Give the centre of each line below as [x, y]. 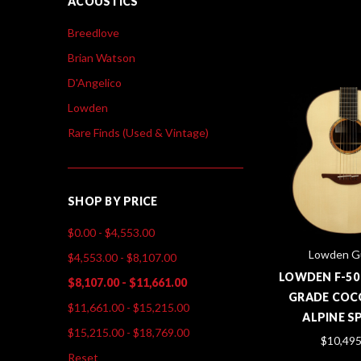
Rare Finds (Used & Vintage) [138, 132]
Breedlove [93, 32]
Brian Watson [102, 57]
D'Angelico [95, 82]
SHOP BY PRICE [113, 201]
